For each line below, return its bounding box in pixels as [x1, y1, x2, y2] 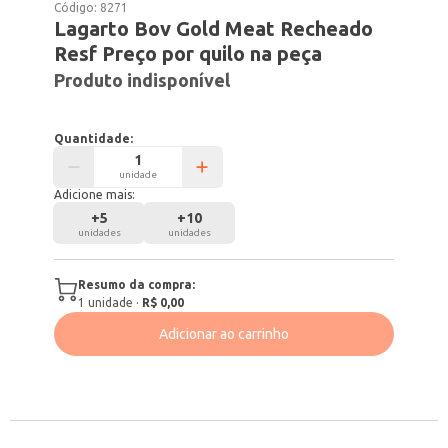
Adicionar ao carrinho [159, 326, 289, 342]
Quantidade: [54, 132, 134, 145]
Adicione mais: [54, 188, 136, 201]
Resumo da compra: [78, 278, 196, 291]
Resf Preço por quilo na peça [54, 42, 323, 65]
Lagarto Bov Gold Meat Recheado [54, 17, 374, 40]
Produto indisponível [54, 70, 231, 90]
